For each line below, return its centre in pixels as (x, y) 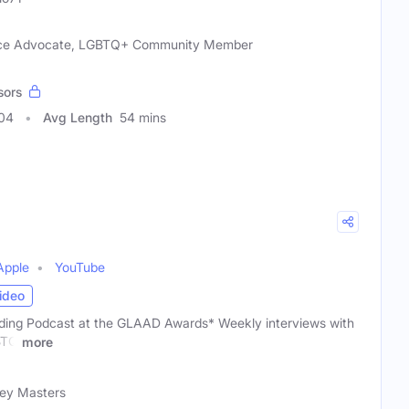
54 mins (143, 117)
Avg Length (78, 117)
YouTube (80, 267)
